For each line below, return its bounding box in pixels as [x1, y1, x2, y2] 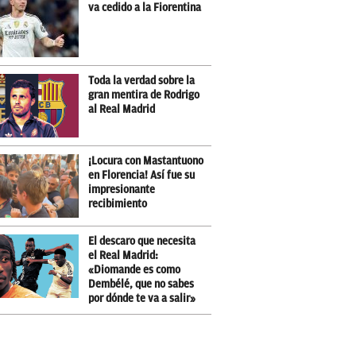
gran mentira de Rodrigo [88, 89, 199, 101]
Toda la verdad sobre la [88, 75, 195, 87]
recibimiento [88, 198, 147, 210]
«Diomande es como [88, 264, 180, 276]
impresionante [88, 184, 155, 195]
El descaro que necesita [88, 235, 195, 247]
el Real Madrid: [88, 250, 158, 261]
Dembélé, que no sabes [88, 278, 194, 290]
